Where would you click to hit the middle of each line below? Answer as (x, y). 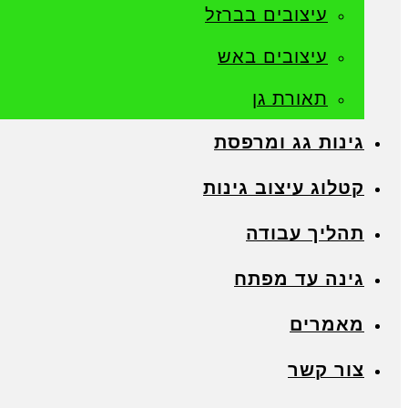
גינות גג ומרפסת (289, 142)
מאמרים (327, 324)
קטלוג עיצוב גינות (284, 188)
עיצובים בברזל (266, 15)
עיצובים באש (273, 56)
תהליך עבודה (305, 233)
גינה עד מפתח (299, 279)
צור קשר (326, 370)
